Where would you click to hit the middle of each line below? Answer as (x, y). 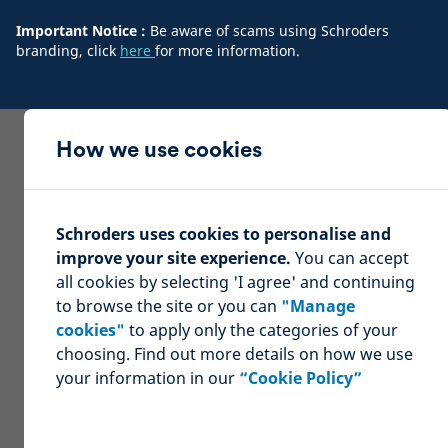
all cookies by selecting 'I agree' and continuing (235, 282)
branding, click (68, 51)
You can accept (349, 258)
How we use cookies (158, 149)
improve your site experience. (173, 258)
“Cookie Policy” (300, 378)
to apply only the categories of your (261, 330)
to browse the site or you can (168, 306)
